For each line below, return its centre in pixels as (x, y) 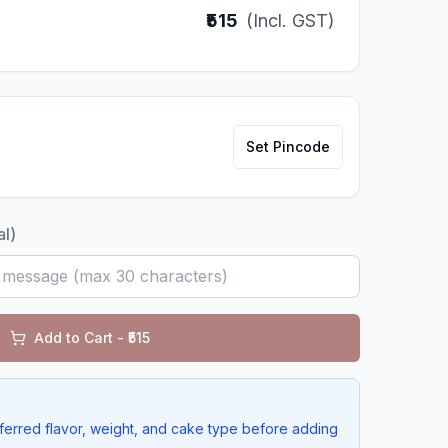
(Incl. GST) (290, 20)
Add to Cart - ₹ (81, 337)
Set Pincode (288, 146)
